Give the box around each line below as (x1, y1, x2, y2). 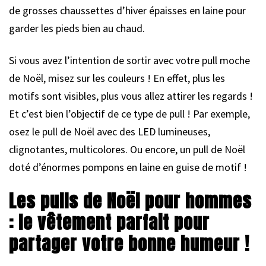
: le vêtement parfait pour (9, 208, 210, 236)
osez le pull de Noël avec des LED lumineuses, (9, 124, 210, 138)
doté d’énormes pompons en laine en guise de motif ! (9, 160, 247, 174)
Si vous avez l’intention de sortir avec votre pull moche (9, 53, 250, 67)
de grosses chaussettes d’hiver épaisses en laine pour (9, 3, 246, 17)
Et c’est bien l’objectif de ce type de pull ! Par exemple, (9, 106, 250, 121)
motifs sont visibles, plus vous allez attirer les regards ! (9, 88, 253, 103)
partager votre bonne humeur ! (9, 230, 249, 257)
